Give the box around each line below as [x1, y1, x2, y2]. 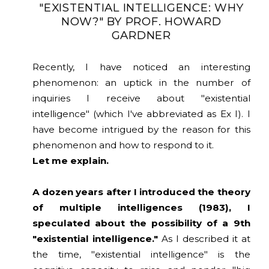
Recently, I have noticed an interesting [32, 61, 250, 73]
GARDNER [111, 28, 171, 42]
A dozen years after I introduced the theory [32, 186, 250, 198]
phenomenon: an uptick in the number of [32, 76, 250, 88]
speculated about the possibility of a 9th [32, 217, 250, 229]
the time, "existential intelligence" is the [32, 248, 250, 260]
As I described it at [157, 232, 250, 244]
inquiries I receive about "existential [32, 92, 250, 104]
